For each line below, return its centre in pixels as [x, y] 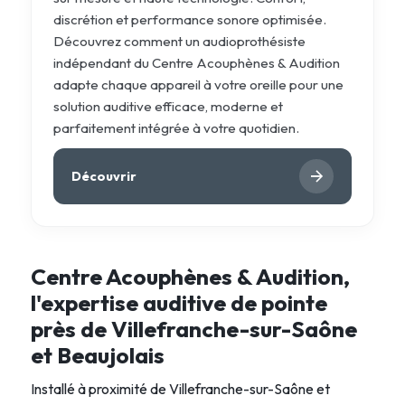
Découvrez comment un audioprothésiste [179, 41]
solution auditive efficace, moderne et [168, 106]
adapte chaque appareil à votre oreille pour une [198, 84]
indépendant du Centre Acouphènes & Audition [196, 62]
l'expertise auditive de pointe [179, 302]
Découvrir [104, 176]
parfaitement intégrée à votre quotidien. [176, 127]
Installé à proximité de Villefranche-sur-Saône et [180, 388]
